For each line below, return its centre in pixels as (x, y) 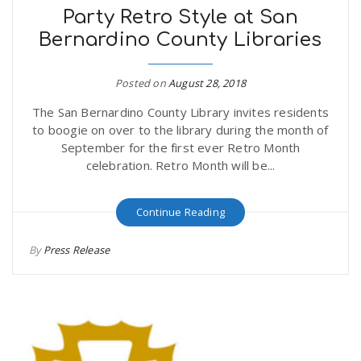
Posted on (142, 83)
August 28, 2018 (207, 83)
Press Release (77, 249)
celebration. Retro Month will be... (180, 165)
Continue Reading (180, 212)
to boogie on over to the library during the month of (180, 129)
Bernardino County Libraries (180, 39)
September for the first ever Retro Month (180, 147)
